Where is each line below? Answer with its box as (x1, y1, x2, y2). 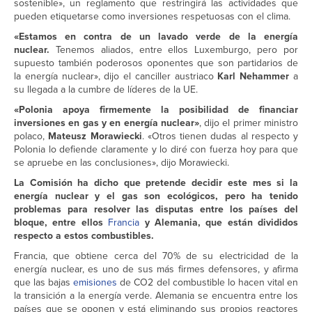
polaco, (14, 129, 49, 144)
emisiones (73, 275, 118, 290)
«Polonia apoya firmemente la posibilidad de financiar (14, 102, 298, 118)
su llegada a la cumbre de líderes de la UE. (14, 82, 198, 97)
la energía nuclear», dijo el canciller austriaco (14, 69, 218, 84)
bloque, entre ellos (14, 215, 109, 231)
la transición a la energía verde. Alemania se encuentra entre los (14, 288, 298, 304)
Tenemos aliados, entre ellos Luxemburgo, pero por (55, 42, 299, 58)
